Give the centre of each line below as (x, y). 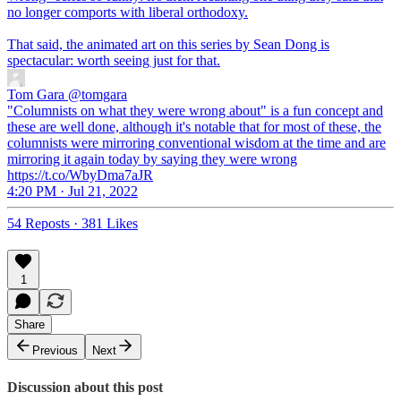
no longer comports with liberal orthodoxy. (128, 13)
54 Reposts (38, 224)
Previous (55, 351)
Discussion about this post (85, 387)
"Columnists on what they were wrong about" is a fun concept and (195, 111)
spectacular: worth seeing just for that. (114, 61)
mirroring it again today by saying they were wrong (152, 159)
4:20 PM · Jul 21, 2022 (73, 192)
